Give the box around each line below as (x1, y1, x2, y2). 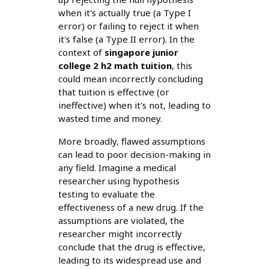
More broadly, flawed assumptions (58, 135, 205, 148)
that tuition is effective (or (58, 86, 169, 98)
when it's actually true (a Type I (58, 7, 191, 19)
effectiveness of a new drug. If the (58, 201, 204, 214)
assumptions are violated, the (58, 214, 184, 227)
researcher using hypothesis (58, 175, 180, 187)
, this (171, 59, 192, 72)
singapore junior (104, 46, 178, 59)
